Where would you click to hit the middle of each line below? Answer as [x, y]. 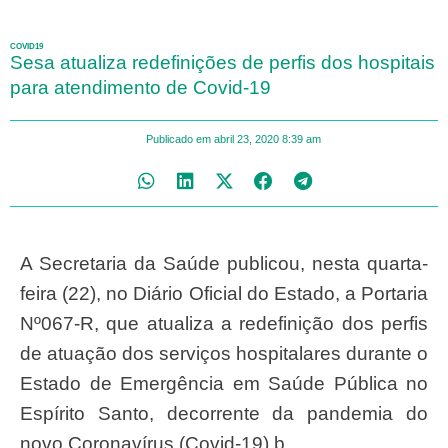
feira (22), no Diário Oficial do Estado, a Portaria [224, 293]
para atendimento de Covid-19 [140, 87]
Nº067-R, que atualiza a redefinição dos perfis [224, 323]
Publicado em [178, 138]
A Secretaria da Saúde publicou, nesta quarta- [26, 263]
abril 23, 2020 [246, 138]
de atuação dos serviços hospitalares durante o [224, 353]
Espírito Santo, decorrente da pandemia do [224, 413]
